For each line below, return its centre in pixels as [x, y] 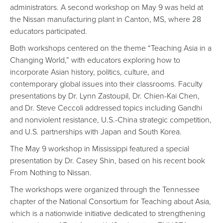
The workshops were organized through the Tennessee [105, 189]
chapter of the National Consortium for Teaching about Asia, [111, 201]
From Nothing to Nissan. [52, 172]
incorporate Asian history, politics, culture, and [87, 72]
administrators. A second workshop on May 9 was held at [107, 7]
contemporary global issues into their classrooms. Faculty [106, 84]
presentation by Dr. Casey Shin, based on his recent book [108, 160]
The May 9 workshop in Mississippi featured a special [100, 148]
